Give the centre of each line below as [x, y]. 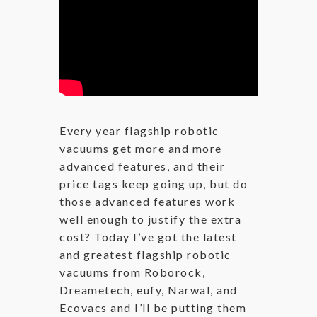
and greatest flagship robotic [145, 254]
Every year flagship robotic [139, 131]
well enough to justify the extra [150, 219]
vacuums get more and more [141, 148]
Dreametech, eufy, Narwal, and [149, 290]
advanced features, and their [142, 166]
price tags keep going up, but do [154, 184]
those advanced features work [147, 201]
